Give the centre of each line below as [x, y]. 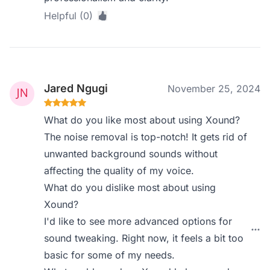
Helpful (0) [69, 16]
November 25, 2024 [214, 89]
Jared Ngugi [76, 88]
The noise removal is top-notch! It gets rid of [146, 137]
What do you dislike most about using [130, 187]
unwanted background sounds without [131, 154]
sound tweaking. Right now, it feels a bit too [144, 238]
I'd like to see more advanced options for [138, 221]
